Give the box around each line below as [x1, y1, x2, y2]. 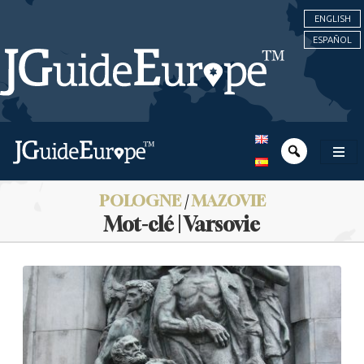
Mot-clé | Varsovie [104, 213, 260, 236]
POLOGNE [98, 191, 181, 210]
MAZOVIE [191, 191, 266, 210]
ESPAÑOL [313, 34, 352, 45]
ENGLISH [314, 13, 351, 24]
